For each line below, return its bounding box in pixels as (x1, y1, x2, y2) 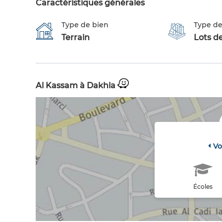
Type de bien (61, 20, 109, 30)
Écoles (193, 183, 213, 191)
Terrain (61, 33, 90, 43)
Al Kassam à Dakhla (36, 81, 117, 91)
